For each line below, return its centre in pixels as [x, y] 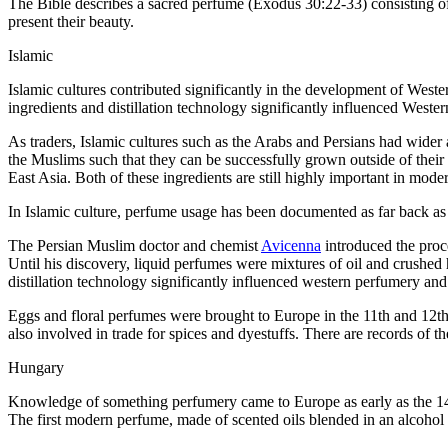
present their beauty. [71, 21]
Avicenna [291, 245]
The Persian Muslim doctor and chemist [134, 245]
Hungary [36, 367]
